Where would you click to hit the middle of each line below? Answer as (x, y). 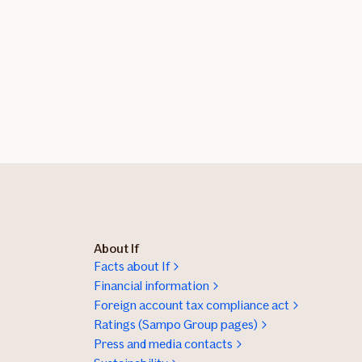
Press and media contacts (163, 344)
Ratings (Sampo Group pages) (176, 325)
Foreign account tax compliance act (192, 305)
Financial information (152, 286)
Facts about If (132, 267)
